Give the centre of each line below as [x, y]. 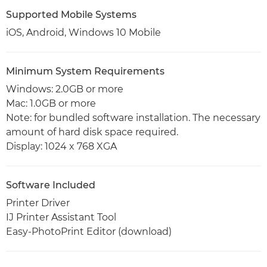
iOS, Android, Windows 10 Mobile [83, 32]
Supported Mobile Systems [71, 14]
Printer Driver [39, 203]
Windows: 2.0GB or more [65, 89]
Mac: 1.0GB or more [51, 103]
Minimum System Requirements [85, 71]
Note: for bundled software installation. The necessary [133, 117]
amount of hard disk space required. [93, 132]
